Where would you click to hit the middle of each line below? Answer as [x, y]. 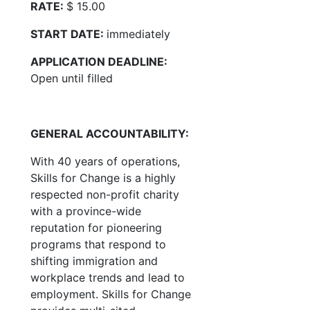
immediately [138, 34]
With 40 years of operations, [105, 161]
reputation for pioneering [96, 228]
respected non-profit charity [105, 194]
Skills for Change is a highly [103, 178]
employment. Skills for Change [111, 294]
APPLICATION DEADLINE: [99, 62]
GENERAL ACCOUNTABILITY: [110, 134]
